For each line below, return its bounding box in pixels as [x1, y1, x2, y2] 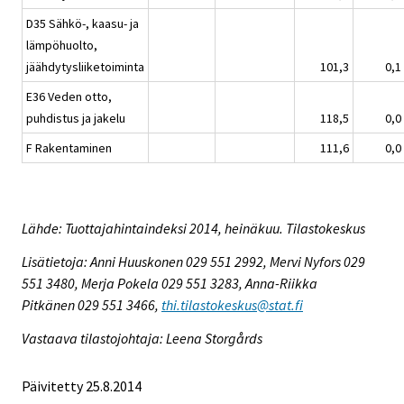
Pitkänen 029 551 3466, [22, 295, 161, 314]
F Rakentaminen [26, 140, 112, 157]
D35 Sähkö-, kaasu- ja [26, 15, 139, 32]
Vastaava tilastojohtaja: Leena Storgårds [22, 328, 262, 347]
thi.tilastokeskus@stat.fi [161, 295, 303, 314]
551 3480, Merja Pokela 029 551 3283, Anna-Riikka [22, 273, 317, 292]
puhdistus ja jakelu [26, 110, 125, 127]
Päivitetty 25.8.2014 [22, 376, 142, 395]
